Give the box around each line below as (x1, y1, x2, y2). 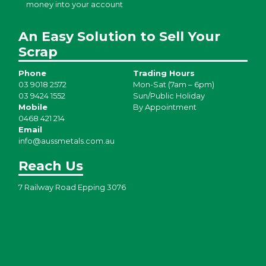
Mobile (18, 102, 47, 112)
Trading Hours (133, 68, 195, 78)
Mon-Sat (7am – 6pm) (133, 80, 214, 90)
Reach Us (18, 157, 83, 174)
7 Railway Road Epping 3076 (18, 182, 126, 192)
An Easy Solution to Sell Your (18, 28, 220, 45)
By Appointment (133, 102, 197, 112)
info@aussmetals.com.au (18, 136, 115, 146)
